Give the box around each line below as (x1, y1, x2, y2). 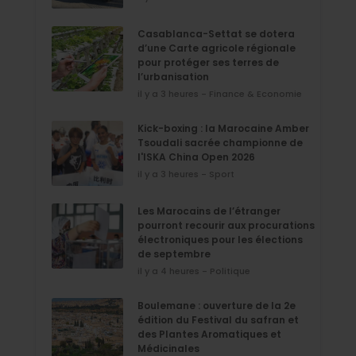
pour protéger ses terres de (137, 55, 279, 69)
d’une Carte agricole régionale (137, 41, 296, 55)
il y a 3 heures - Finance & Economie (137, 87, 302, 100)
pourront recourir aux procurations (137, 218, 315, 232)
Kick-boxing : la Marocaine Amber (137, 121, 309, 135)
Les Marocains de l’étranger (137, 203, 281, 218)
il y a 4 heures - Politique (137, 264, 250, 277)
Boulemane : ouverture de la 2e (137, 298, 296, 312)
